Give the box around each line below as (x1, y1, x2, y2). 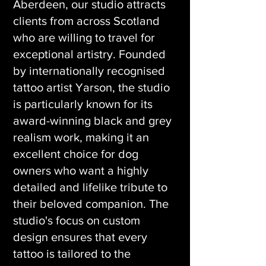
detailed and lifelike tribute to (13, 180, 167, 194)
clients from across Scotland (13, 14, 160, 27)
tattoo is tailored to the (13, 247, 131, 260)
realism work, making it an (13, 131, 149, 144)
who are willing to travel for (13, 31, 155, 44)
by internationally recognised (13, 64, 165, 77)
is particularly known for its (13, 97, 153, 110)
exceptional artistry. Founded (13, 47, 166, 61)
